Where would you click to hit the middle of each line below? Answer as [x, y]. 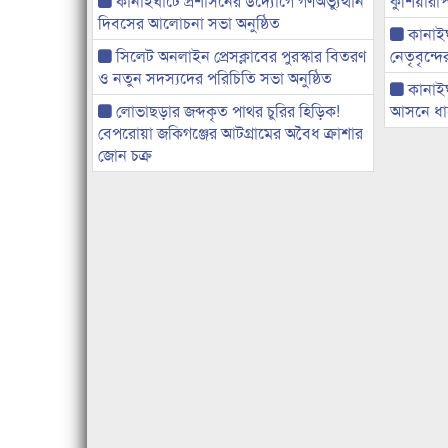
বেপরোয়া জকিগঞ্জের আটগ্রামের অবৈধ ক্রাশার [230, 133]
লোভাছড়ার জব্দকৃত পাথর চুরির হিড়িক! [226, 111]
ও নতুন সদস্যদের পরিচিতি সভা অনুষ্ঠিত [215, 78]
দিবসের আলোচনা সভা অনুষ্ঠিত [189, 23]
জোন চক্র [125, 155]
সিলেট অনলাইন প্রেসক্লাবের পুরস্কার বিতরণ [239, 56]
